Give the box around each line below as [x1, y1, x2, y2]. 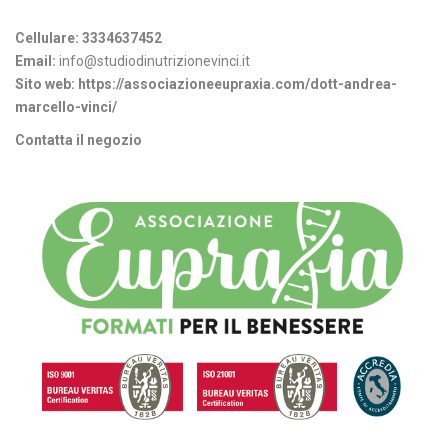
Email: [15, 52, 56, 69]
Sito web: [15, 75, 75, 92]
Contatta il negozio [15, 131, 142, 148]
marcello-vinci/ [15, 98, 117, 115]
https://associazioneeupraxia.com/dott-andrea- [78, 75, 397, 92]
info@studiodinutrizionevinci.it [56, 52, 250, 69]
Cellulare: [15, 29, 79, 46]
